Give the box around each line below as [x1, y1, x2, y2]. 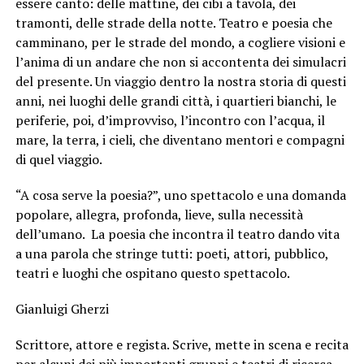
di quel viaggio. [15, 150, 102, 169]
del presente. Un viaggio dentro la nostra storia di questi [15, 72, 346, 91]
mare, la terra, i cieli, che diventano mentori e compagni [15, 131, 344, 149]
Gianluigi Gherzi [15, 300, 109, 318]
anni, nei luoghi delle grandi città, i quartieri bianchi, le [15, 92, 336, 110]
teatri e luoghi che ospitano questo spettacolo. [15, 264, 290, 283]
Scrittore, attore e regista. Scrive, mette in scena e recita [15, 336, 349, 354]
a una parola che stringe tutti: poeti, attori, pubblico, [15, 245, 328, 263]
